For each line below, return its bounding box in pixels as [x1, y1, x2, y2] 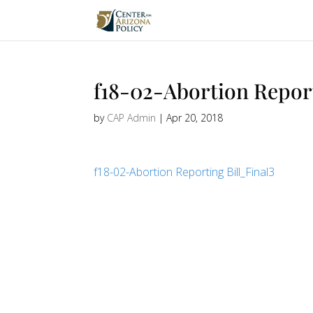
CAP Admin [107, 111, 156, 124]
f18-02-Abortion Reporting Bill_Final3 [94, 164, 275, 180]
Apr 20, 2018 [166, 111, 224, 124]
